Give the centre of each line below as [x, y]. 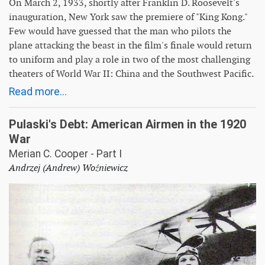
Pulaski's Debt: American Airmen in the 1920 [127, 124]
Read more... [38, 91]
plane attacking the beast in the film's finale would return [130, 45]
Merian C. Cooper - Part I [65, 153]
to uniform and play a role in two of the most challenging [130, 59]
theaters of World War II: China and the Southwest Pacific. [131, 73]
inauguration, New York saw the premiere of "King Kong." [128, 17]
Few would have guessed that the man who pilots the [120, 31]
